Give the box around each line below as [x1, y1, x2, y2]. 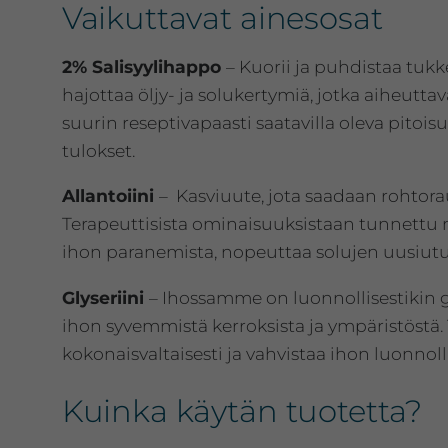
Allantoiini [61, 185, 159, 207]
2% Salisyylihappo [61, 55, 226, 77]
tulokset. [61, 139, 135, 161]
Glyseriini [61, 286, 149, 308]
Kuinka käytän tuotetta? [61, 392, 423, 431]
